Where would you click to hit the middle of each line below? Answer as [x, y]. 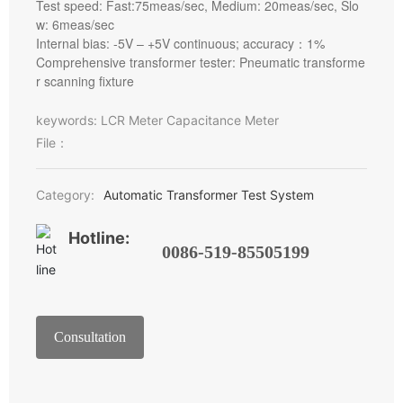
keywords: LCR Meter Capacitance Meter [158, 120]
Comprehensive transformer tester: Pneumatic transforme [201, 62]
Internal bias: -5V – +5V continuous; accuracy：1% [181, 43]
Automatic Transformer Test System [209, 194]
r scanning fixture [85, 81]
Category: [66, 194]
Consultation [90, 336]
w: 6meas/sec [76, 24]
